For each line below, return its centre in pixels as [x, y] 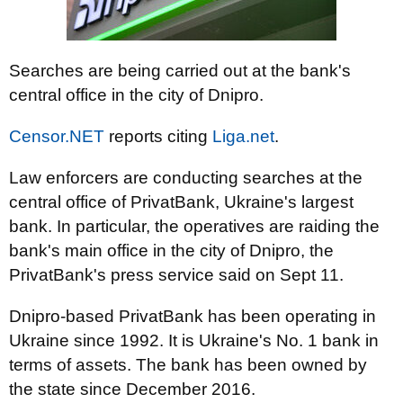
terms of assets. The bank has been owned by [188, 365]
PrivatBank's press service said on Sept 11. [176, 275]
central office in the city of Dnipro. [136, 95]
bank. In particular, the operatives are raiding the [194, 226]
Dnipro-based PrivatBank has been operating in [193, 316]
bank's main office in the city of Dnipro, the [171, 251]
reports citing [158, 136]
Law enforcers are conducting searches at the [186, 178]
